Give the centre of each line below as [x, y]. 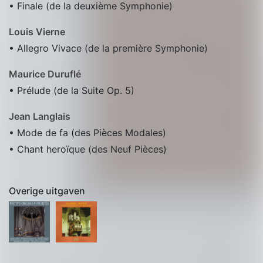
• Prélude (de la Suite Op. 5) [72, 90]
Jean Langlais [40, 116]
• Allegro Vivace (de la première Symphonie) [108, 48]
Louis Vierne [37, 32]
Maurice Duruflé [45, 74]
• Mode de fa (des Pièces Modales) [87, 133]
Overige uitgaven [47, 191]
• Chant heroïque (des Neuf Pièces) [88, 149]
